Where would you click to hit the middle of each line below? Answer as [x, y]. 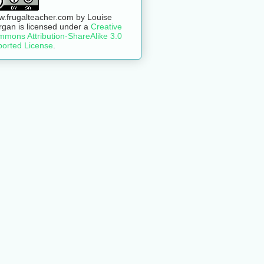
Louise [100, 17]
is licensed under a [53, 27]
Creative [106, 27]
